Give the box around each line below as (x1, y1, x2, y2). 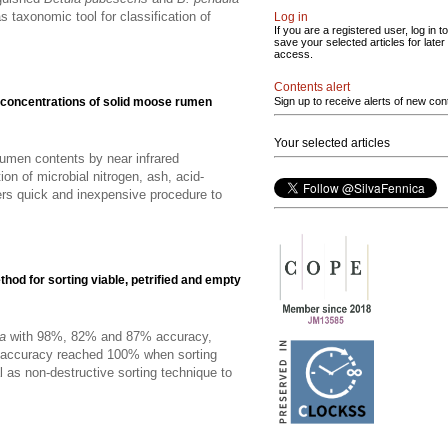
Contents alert (274, 80, 350, 94)
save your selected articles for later (274, 36, 445, 48)
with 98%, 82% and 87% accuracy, (6, 328, 212, 344)
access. (274, 48, 313, 60)
